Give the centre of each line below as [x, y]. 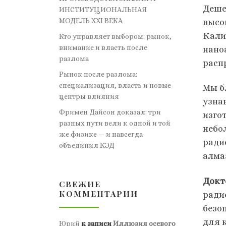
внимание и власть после [103, 48]
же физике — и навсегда [101, 134]
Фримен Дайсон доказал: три [110, 112]
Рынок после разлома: [98, 74]
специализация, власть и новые [115, 86]
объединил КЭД [87, 146]
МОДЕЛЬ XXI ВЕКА [91, 21]
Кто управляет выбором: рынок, [115, 37]
